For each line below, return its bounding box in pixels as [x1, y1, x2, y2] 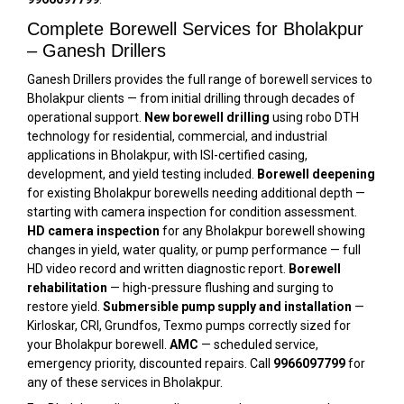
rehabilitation [27, 280, 107, 295]
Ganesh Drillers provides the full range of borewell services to [27, 71, 372, 87]
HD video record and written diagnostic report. [27, 261, 289, 276]
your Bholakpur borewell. [27, 336, 170, 352]
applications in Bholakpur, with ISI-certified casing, [27, 147, 308, 162]
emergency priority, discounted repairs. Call [27, 355, 273, 371]
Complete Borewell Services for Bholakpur [27, 18, 363, 39]
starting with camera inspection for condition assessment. [27, 204, 357, 219]
